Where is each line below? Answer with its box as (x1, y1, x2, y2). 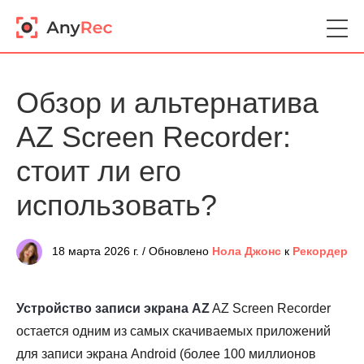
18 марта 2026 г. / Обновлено (52, 245, 209, 258)
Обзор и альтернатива (16, 86, 318, 119)
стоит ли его (16, 154, 181, 188)
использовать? (16, 188, 217, 222)
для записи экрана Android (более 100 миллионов (16, 347, 316, 361)
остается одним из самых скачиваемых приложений (16, 324, 331, 338)
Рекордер (292, 245, 348, 258)
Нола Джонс (212, 245, 281, 258)
